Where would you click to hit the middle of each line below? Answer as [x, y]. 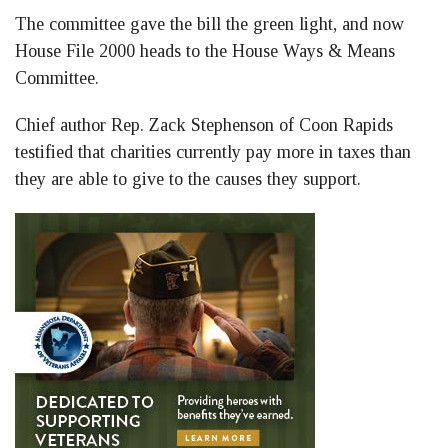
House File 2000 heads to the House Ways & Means [205, 51]
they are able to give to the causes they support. [188, 179]
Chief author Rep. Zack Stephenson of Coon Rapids [204, 125]
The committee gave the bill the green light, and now [209, 24]
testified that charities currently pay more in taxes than [213, 152]
